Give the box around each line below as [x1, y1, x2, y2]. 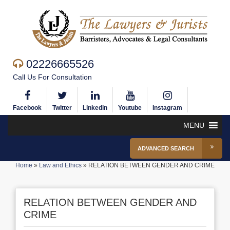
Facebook [13, 104, 42, 111]
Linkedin [83, 104, 107, 111]
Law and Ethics [39, 162, 82, 169]
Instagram [152, 104, 182, 111]
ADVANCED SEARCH [138, 145, 194, 151]
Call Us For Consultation [13, 73, 92, 81]
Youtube [118, 104, 142, 111]
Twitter [52, 104, 72, 111]
